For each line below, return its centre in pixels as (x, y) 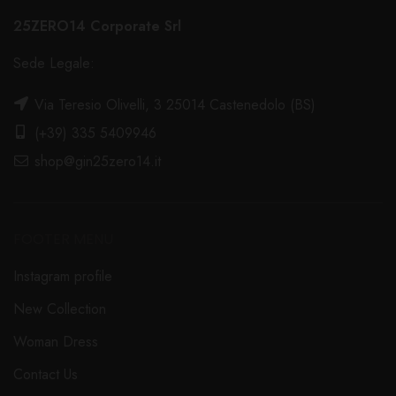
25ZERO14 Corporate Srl (97, 27)
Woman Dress (56, 342)
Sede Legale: (54, 64)
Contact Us (46, 375)
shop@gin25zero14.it (95, 162)
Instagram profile (63, 277)
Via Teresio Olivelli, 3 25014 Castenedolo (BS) (173, 105)
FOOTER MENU (63, 240)
